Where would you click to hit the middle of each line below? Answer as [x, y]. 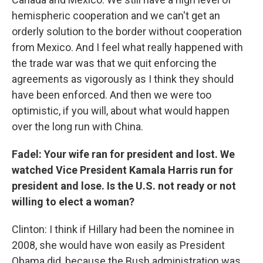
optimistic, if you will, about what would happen [121, 110]
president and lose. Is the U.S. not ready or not [124, 186]
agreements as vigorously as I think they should [123, 79]
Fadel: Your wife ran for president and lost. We [123, 154]
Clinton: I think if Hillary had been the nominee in [123, 229]
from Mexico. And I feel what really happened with [127, 47]
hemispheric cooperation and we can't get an [116, 15]
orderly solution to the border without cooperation [127, 31]
